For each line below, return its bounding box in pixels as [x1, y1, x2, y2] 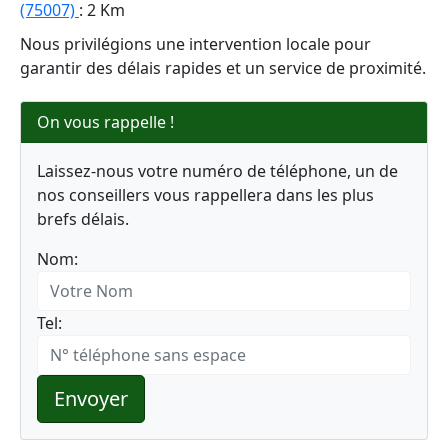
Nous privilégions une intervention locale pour [20, 33, 371, 55]
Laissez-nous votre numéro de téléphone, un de [37, 160, 398, 182]
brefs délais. [37, 208, 129, 230]
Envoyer [54, 385, 128, 412]
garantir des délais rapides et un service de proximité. [20, 57, 426, 79]
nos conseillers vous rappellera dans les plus [37, 184, 374, 206]
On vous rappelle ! [37, 111, 174, 133]
